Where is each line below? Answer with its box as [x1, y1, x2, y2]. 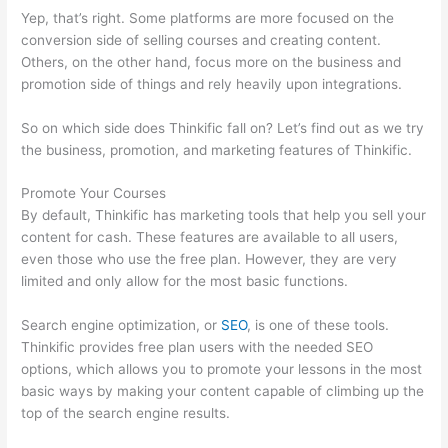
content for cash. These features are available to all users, [21, 229, 399, 246]
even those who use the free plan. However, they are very [21, 251, 398, 268]
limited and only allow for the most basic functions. [21, 273, 349, 290]
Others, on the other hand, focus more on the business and [21, 53, 402, 70]
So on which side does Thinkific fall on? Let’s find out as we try [21, 119, 425, 136]
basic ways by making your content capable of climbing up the [21, 383, 425, 400]
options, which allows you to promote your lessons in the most [21, 361, 423, 378]
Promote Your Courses [21, 185, 167, 202]
